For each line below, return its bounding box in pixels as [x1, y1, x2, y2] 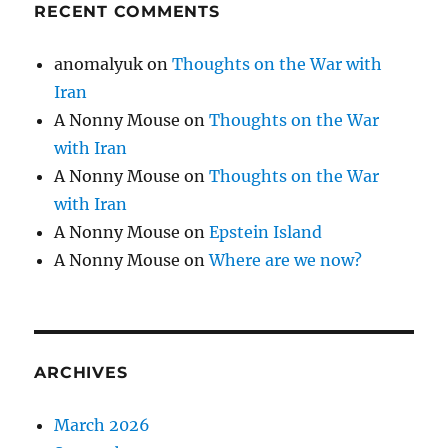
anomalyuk [54, 54, 144, 75]
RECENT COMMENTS [34, 2, 220, 22]
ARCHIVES [34, 363, 128, 383]
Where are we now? [209, 250, 363, 271]
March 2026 [54, 415, 151, 436]
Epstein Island [209, 222, 323, 243]
